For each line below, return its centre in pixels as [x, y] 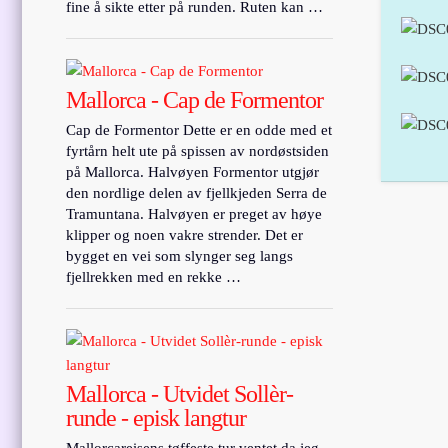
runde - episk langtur [156, 417]
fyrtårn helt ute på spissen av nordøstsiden [198, 150]
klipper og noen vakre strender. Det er [185, 234]
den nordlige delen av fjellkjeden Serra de [197, 192]
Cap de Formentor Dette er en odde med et [199, 129]
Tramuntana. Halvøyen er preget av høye [194, 213]
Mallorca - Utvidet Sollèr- [180, 393]
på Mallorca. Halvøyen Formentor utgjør [193, 171]
